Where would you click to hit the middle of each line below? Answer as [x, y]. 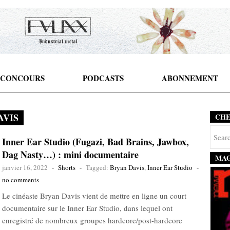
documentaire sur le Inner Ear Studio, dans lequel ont [87, 208]
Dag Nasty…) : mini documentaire [70, 155]
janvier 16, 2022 [25, 167]
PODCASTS [103, 78]
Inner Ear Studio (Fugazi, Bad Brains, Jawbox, [95, 142]
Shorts [67, 167]
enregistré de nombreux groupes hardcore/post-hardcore [92, 220]
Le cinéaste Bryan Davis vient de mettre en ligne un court [94, 196]
